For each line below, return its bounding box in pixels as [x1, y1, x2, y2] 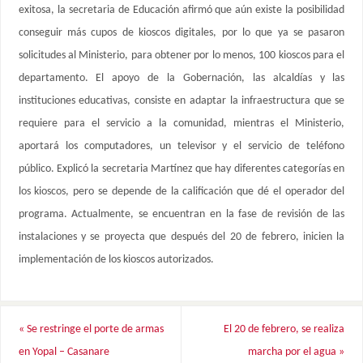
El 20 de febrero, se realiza [224, 322, 345, 335]
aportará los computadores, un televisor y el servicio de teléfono [18, 140, 345, 153]
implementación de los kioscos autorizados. [18, 254, 214, 267]
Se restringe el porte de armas [23, 322, 164, 335]
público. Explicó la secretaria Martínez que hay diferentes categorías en [18, 163, 345, 176]
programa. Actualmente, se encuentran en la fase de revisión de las [18, 208, 345, 221]
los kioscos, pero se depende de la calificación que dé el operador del [18, 186, 345, 199]
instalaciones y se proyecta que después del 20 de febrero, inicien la [18, 231, 345, 244]
